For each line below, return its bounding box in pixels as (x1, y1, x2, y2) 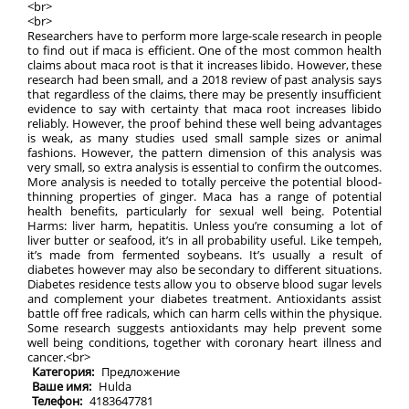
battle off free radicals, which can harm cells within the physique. (27, 305, 382, 321)
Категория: (32, 363, 97, 380)
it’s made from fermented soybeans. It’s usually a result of (27, 246, 382, 263)
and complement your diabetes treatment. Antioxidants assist (27, 290, 382, 307)
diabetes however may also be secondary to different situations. (27, 261, 382, 278)
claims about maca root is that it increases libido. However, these (27, 57, 382, 73)
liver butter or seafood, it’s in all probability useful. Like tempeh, (27, 232, 382, 248)
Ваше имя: (32, 378, 94, 394)
